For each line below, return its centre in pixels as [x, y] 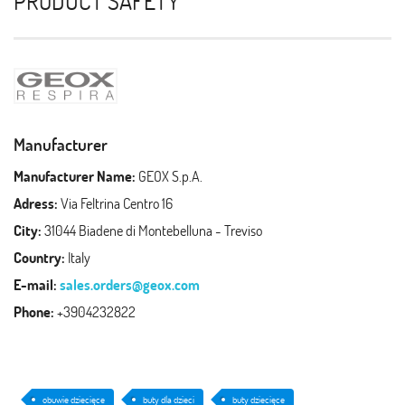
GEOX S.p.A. [169, 175]
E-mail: [35, 284]
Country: [39, 257]
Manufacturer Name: [75, 175]
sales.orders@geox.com [130, 284]
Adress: [36, 202]
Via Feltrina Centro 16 [115, 202]
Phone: [34, 311]
